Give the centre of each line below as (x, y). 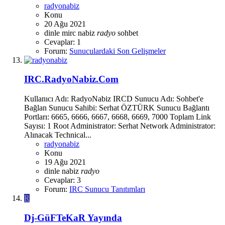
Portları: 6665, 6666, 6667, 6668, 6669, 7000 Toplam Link (118, 117)
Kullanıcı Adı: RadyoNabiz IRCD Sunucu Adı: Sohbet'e (114, 99)
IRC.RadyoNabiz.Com (71, 79)
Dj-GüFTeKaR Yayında (73, 217)
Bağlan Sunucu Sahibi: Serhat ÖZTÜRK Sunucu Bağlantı (117, 108)
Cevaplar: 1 (63, 42)
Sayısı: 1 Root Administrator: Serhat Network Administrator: (120, 126)
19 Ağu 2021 (65, 162)
